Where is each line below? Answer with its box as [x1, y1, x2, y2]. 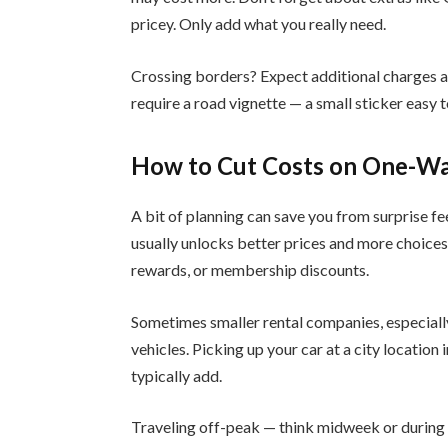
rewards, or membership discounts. [131, 260, 370, 280]
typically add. [131, 365, 223, 385]
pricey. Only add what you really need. [131, 14, 387, 34]
